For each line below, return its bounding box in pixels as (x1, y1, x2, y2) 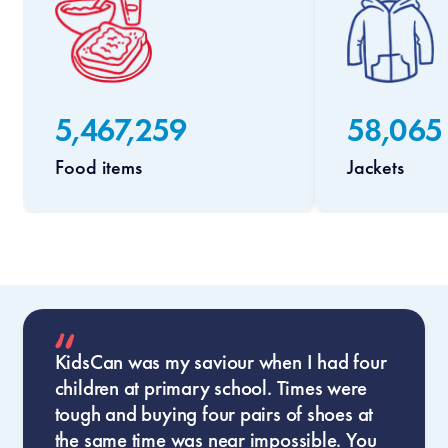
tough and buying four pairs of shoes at (54, 400, 374, 427)
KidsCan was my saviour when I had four (54, 348, 387, 375)
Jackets (346, 153, 404, 180)
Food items (54, 153, 142, 180)
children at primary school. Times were (54, 374, 367, 401)
